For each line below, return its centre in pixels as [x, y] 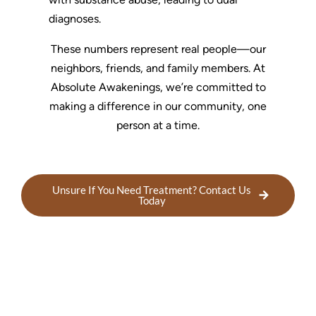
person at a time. [158, 125]
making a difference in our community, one [158, 106]
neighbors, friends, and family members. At [158, 68]
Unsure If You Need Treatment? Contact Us [152, 189]
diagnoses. [74, 18]
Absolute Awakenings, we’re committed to [158, 87]
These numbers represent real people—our [158, 49]
